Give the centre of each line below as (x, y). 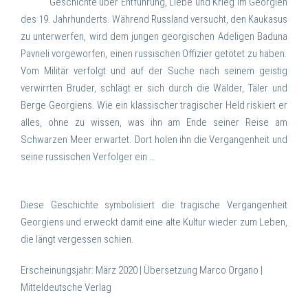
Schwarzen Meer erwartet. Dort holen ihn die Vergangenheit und (154, 140)
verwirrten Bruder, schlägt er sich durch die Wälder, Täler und (154, 88)
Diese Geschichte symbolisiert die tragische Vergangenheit (154, 205)
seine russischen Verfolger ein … (88, 157)
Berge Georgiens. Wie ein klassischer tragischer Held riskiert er (154, 106)
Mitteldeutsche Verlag (66, 288)
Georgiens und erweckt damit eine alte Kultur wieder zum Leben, (154, 222)
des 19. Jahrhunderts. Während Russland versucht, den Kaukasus (154, 20)
